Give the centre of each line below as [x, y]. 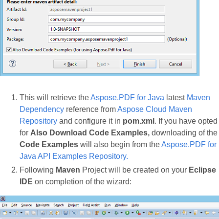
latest [175, 97]
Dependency [42, 109]
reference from [91, 109]
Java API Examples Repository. [74, 156]
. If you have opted [186, 121]
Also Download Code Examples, [90, 132]
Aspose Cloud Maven [155, 109]
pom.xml [139, 121]
